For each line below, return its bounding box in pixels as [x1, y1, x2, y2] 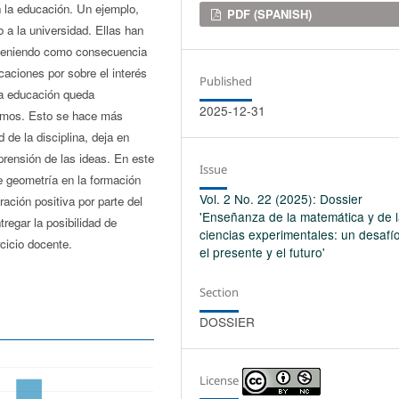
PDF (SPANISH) [224, 4, 313, 22]
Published [199, 72, 253, 89]
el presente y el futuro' [199, 242, 326, 261]
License [199, 371, 240, 388]
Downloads [199, 4, 286, 26]
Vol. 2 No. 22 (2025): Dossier [199, 189, 363, 208]
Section [199, 283, 240, 300]
